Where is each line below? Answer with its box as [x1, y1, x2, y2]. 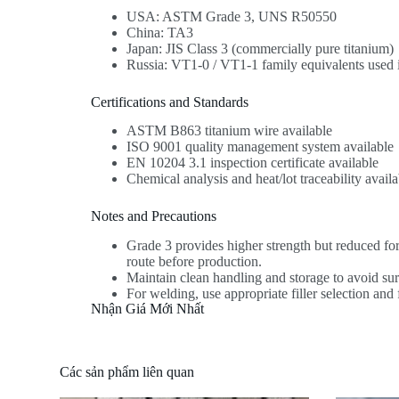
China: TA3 [126, 24, 194, 40]
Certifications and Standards [91, 94, 249, 110]
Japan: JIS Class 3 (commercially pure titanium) [126, 40, 395, 56]
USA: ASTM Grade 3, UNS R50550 [126, 8, 338, 24]
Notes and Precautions [91, 208, 217, 224]
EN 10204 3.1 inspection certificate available [126, 155, 379, 171]
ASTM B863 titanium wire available [126, 123, 333, 139]
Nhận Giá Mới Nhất [91, 301, 205, 317]
